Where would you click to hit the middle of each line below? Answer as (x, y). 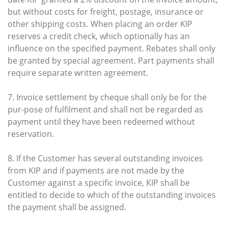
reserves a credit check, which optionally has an (99, 36)
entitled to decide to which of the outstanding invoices (112, 195)
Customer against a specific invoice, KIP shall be (99, 182)
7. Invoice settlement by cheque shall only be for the (107, 97)
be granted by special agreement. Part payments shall (111, 60)
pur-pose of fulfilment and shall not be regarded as (105, 109)
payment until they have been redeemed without (101, 121)
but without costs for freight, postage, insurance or (106, 11)
